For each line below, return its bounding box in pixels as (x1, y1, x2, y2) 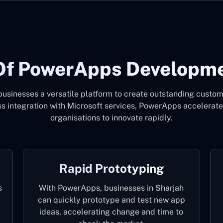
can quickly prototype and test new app (37, 195, 185, 205)
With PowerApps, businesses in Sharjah (39, 183, 184, 193)
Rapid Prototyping (59, 161, 164, 175)
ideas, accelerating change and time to (39, 207, 184, 217)
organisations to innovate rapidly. (50, 113, 173, 122)
